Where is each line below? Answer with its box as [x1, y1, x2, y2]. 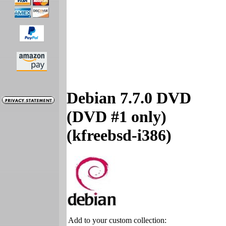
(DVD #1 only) [67, 107, 166, 126]
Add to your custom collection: [68, 215, 166, 224]
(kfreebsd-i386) [67, 126, 172, 145]
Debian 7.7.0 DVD [67, 89, 191, 107]
